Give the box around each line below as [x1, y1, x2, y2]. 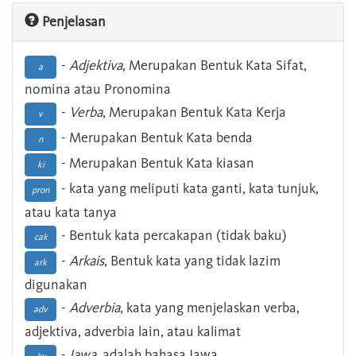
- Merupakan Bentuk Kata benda [58, 129, 253, 147]
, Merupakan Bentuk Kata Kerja [103, 103, 286, 122]
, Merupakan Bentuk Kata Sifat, [122, 56, 307, 75]
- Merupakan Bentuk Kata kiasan [58, 154, 254, 172]
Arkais [69, 252, 104, 270]
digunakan [25, 276, 87, 294]
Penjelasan [39, 13, 106, 31]
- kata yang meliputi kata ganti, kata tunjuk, [58, 180, 319, 198]
